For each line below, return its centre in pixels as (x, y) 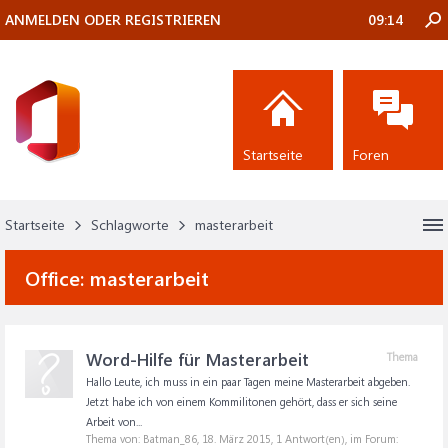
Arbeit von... (114, 421)
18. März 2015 (236, 438)
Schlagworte (130, 224)
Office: (57, 277)
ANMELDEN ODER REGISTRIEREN (113, 19)
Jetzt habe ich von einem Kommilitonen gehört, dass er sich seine (241, 401)
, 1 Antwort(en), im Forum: (334, 438)
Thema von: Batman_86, (144, 438)
